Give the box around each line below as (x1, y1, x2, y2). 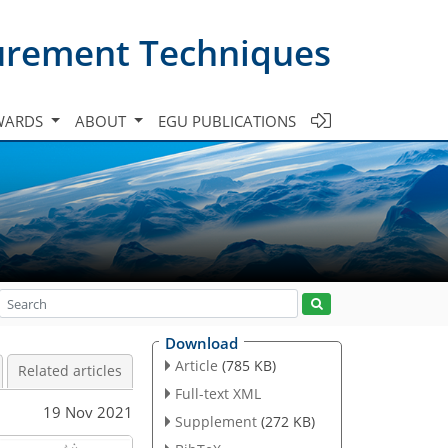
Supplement (174, 411, 257, 431)
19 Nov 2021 (43, 401, 133, 422)
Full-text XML (174, 383, 261, 403)
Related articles (18, 362, 122, 380)
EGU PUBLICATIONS (158, 110, 296, 131)
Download (165, 333, 238, 353)
